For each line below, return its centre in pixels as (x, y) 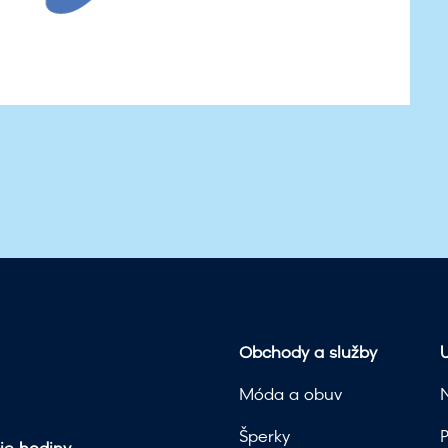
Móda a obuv (290, 396)
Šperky (264, 438)
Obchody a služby (308, 354)
